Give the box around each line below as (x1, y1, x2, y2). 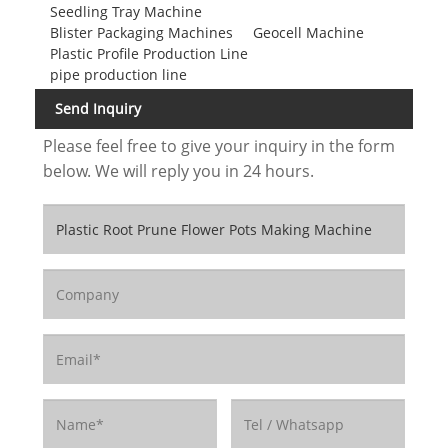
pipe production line (49, 64, 187, 84)
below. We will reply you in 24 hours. (42, 160, 314, 183)
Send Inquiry (55, 98, 141, 118)
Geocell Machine (252, 22, 364, 42)
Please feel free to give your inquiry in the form (42, 135, 395, 158)
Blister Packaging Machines (49, 22, 233, 42)
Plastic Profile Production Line (49, 43, 248, 63)
